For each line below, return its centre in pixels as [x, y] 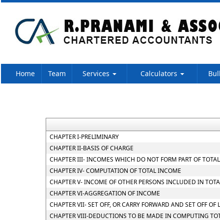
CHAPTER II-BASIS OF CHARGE [92, 148]
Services [97, 73]
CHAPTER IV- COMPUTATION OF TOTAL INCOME [115, 171]
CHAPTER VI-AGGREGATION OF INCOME [105, 193]
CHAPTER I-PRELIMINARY [84, 137]
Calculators [160, 73]
